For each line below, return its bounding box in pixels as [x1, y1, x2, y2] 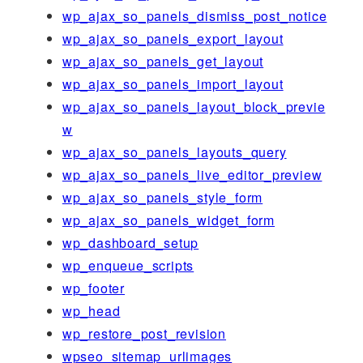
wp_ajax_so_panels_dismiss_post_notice [62, 6, 327, 25]
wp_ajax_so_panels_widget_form [62, 210, 275, 229]
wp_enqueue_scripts [62, 255, 194, 275]
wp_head [62, 301, 121, 320]
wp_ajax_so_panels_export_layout [62, 28, 284, 48]
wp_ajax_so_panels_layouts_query [62, 142, 287, 161]
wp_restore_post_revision [62, 323, 226, 343]
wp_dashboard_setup [62, 233, 199, 252]
